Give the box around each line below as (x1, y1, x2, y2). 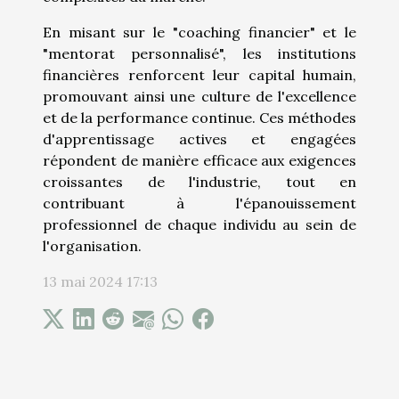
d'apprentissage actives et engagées (43, 129, 356, 148)
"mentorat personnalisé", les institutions (43, 44, 356, 62)
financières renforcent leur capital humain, (43, 65, 356, 84)
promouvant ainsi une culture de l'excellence (43, 86, 356, 105)
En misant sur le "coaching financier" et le (43, 22, 356, 41)
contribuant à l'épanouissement (43, 193, 356, 212)
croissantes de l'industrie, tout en (43, 172, 356, 191)
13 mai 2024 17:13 (43, 272, 158, 290)
